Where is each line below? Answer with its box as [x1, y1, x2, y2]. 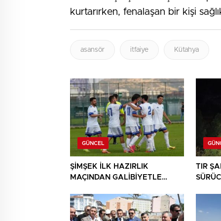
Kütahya [174, 46, 199, 54]
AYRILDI [70, 184, 100, 192]
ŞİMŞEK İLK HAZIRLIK [70, 163, 148, 171]
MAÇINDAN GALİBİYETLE [70, 174, 162, 182]
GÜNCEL [82, 141, 104, 147]
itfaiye [130, 46, 148, 54]
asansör [80, 46, 105, 54]
